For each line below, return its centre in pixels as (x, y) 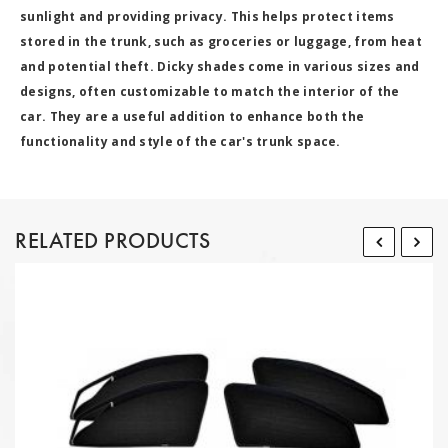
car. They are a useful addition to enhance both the (192, 116)
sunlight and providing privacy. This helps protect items (207, 16)
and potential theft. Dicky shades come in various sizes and (220, 66)
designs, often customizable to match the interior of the (210, 91)
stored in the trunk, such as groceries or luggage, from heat (221, 41)
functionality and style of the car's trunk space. (180, 141)
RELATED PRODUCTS (112, 240)
